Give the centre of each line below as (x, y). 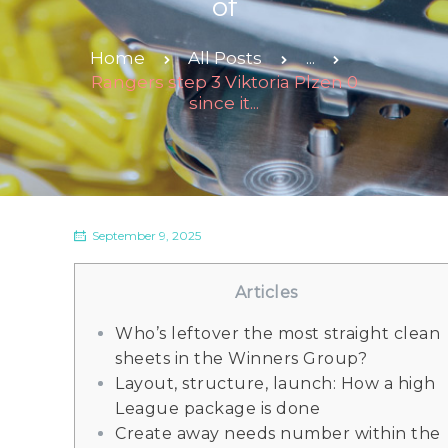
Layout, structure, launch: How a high (275, 383)
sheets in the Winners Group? (241, 358)
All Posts (225, 58)
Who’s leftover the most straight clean (277, 333)
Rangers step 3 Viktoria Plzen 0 (224, 82)
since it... (224, 103)
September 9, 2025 (146, 236)
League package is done (217, 408)
